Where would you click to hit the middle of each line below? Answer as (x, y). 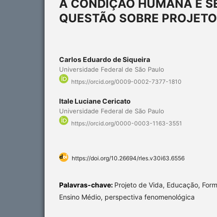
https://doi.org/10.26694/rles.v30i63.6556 (128, 158)
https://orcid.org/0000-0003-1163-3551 (127, 124)
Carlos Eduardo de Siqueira (105, 59)
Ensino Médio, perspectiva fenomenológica (127, 197)
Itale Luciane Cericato (95, 101)
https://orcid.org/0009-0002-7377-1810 (126, 82)
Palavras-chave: (87, 185)
